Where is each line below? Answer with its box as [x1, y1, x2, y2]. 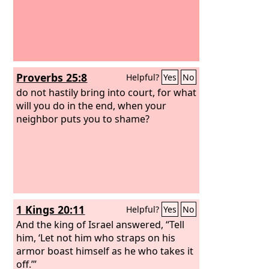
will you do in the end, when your [16, 98, 167, 112]
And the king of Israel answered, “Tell [16, 217, 185, 231]
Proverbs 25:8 [16, 70, 88, 85]
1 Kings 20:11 [16, 202, 85, 217]
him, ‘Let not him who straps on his [16, 231, 176, 244]
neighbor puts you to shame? [16, 112, 150, 125]
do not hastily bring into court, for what [16, 85, 197, 99]
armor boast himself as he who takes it [16, 244, 194, 258]
